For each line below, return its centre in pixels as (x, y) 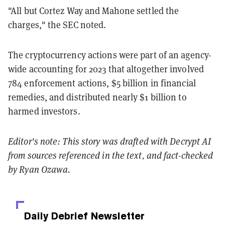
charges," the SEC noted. (57, 25)
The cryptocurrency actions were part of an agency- (110, 55)
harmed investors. (44, 111)
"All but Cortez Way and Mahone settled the (94, 11)
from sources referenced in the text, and (86, 155)
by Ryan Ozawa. (39, 169)
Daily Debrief (56, 216)
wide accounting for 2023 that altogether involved (106, 69)
